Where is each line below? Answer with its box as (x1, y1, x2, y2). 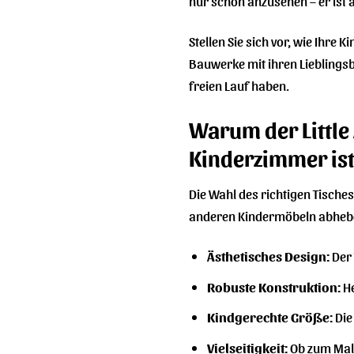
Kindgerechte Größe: (206, 308, 333, 326)
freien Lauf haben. (189, 77, 289, 94)
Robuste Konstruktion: (206, 277, 341, 295)
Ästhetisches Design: (206, 247, 330, 265)
